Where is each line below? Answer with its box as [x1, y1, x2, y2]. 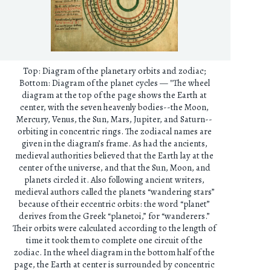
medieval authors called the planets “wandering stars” [14, 186, 215, 198]
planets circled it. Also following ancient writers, [24, 174, 205, 186]
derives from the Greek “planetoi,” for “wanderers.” [19, 210, 211, 223]
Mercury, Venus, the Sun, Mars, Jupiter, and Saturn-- [16, 113, 213, 126]
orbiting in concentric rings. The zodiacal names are [17, 125, 212, 138]
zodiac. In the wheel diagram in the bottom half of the [14, 246, 215, 259]
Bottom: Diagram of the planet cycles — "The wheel [19, 77, 210, 90]
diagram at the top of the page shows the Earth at [22, 89, 207, 102]
